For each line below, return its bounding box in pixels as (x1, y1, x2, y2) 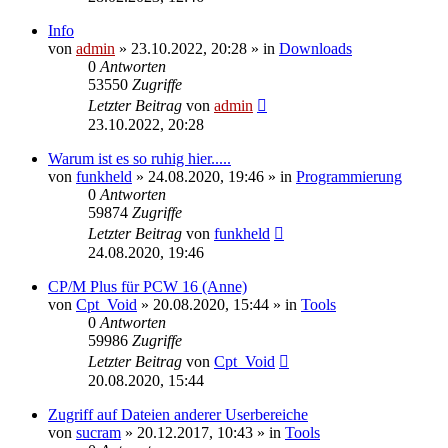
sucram (76, 423, 121, 441)
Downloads (279, 39, 352, 57)
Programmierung (296, 167, 402, 185)
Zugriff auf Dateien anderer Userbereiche (48, 405, 308, 423)
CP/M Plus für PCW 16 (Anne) (48, 277, 247, 295)
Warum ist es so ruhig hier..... (48, 149, 231, 167)
